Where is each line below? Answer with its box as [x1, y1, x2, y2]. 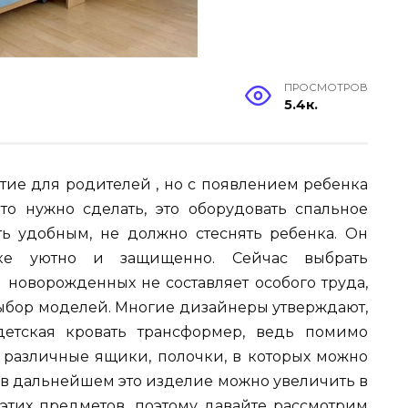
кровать [66, 322, 127, 341]
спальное [295, 199, 369, 218]
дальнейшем [12, 372, 115, 390]
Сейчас [231, 249, 288, 267]
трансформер [138, 322, 243, 341]
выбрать [304, 249, 369, 267]
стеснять [195, 224, 262, 242]
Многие [115, 298, 176, 316]
